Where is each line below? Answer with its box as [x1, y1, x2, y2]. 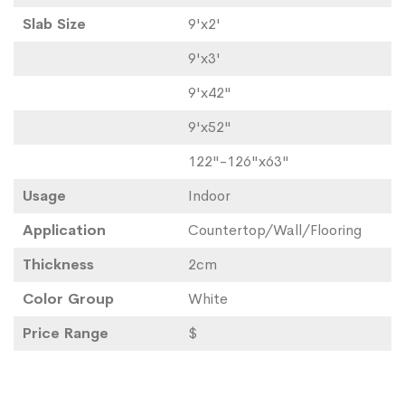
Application [23, 221, 106, 240]
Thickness [23, 255, 94, 274]
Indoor [188, 186, 231, 205]
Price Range [23, 324, 108, 343]
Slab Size [23, 14, 86, 33]
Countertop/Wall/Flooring [188, 221, 362, 240]
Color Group [23, 289, 114, 308]
